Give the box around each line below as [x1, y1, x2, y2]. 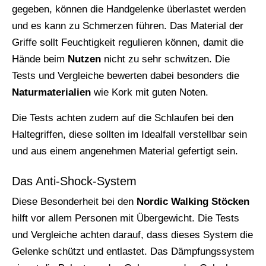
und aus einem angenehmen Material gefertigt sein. [12, 145, 238, 157]
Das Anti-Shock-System [12, 174, 137, 188]
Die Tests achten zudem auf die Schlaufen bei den [12, 112, 233, 123]
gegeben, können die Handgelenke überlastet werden [12, 3, 246, 15]
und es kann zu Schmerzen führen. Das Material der [12, 20, 243, 31]
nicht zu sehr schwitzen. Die [101, 53, 230, 65]
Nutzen [68, 53, 101, 65]
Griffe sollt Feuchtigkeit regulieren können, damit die [12, 36, 243, 48]
